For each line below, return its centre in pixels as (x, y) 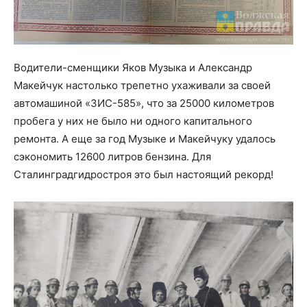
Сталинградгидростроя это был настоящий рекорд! (144, 174)
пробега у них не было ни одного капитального (133, 121)
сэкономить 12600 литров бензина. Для (112, 156)
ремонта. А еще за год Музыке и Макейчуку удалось (145, 138)
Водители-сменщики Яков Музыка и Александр (133, 67)
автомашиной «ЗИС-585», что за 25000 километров (144, 103)
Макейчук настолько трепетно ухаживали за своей (142, 85)
